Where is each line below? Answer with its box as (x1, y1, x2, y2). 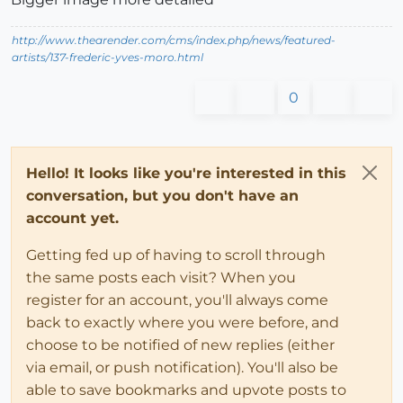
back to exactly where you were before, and (26, 313, 339, 331)
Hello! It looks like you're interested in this (26, 164, 346, 182)
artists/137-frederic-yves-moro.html (12, 49, 203, 64)
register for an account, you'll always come (26, 291, 328, 309)
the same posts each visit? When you (26, 268, 296, 286)
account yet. (26, 209, 119, 227)
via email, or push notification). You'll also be (26, 358, 338, 376)
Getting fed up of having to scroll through (26, 246, 326, 264)
